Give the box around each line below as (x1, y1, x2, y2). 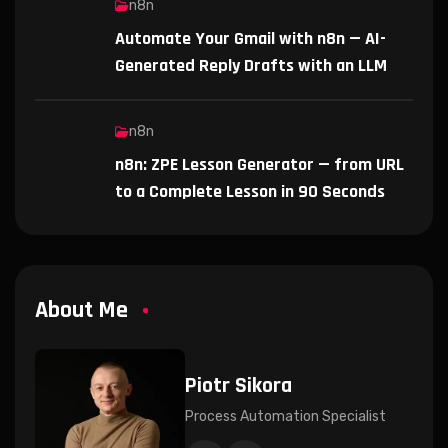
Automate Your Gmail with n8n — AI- (115, 26, 386, 50)
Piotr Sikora (185, 371, 292, 400)
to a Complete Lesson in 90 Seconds (115, 179, 385, 203)
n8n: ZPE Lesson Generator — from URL (115, 152, 404, 176)
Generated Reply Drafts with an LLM (115, 53, 387, 77)
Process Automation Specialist (185, 407, 386, 425)
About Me (35, 294, 128, 325)
